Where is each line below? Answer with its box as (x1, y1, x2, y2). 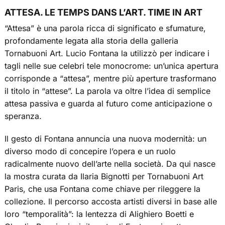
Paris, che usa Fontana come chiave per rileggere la (4, 184, 200, 194)
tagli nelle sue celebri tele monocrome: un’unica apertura (4, 61, 218, 71)
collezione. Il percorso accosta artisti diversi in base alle (4, 196, 217, 207)
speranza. (4, 111, 42, 122)
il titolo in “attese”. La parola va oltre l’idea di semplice (4, 86, 210, 96)
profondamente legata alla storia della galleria (4, 36, 178, 46)
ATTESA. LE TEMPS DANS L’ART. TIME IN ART (4, 7, 202, 18)
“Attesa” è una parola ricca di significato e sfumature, (4, 23, 206, 34)
